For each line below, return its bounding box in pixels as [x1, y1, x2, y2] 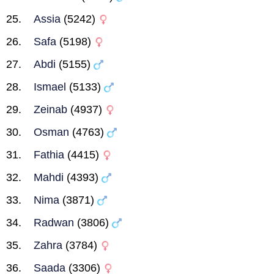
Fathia [34, 149, 64, 161]
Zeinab [34, 103, 67, 116]
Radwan [34, 217, 74, 229]
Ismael [34, 81, 66, 93]
